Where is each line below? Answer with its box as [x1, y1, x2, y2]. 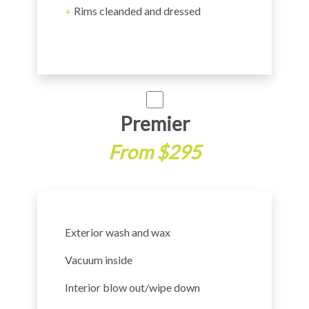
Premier [119, 112, 190, 135]
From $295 [108, 140, 201, 163]
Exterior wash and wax [65, 226, 170, 239]
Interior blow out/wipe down [65, 281, 200, 294]
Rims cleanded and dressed [72, 4, 201, 17]
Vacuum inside [65, 253, 132, 266]
